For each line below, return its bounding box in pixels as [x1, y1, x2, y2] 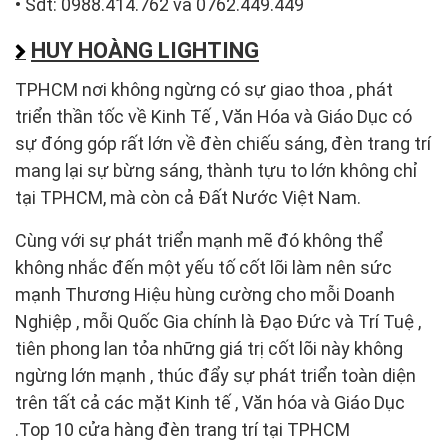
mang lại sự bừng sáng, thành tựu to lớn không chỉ [15, 159, 418, 181]
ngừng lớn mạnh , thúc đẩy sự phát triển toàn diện [15, 364, 416, 386]
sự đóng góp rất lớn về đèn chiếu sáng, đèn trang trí [15, 132, 431, 154]
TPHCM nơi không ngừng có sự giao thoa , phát [15, 78, 393, 100]
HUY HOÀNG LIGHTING [31, 37, 259, 63]
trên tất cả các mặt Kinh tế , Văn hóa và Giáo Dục [15, 391, 405, 413]
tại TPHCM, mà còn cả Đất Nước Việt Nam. [15, 186, 361, 208]
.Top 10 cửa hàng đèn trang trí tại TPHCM [15, 418, 350, 440]
